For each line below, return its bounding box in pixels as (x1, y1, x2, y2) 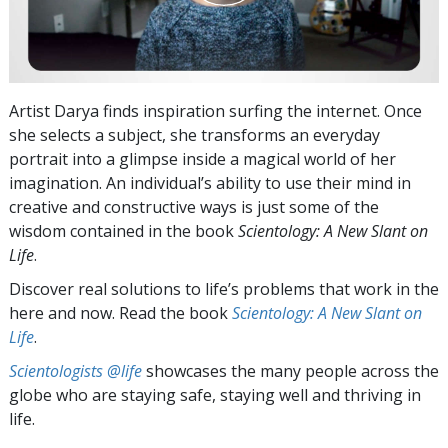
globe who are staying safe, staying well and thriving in (9, 383, 421, 406)
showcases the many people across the (142, 359, 439, 382)
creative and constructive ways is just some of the (9, 195, 379, 218)
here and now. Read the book (9, 301, 232, 324)
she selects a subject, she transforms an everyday (9, 123, 380, 146)
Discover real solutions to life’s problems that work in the (9, 277, 439, 300)
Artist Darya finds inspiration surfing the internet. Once (9, 99, 422, 122)
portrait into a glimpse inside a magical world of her (9, 147, 396, 170)
